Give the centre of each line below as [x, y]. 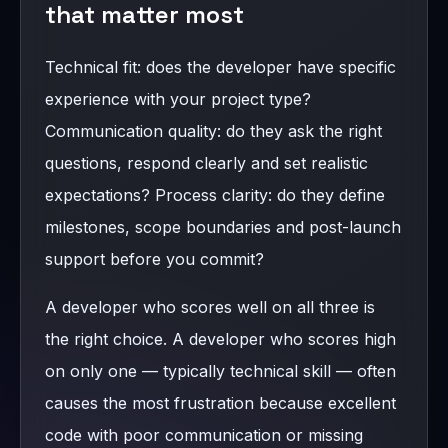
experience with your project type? [178, 98]
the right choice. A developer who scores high [220, 338]
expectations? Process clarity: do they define [215, 194]
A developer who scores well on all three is [210, 306]
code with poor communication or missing [204, 434]
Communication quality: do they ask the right [213, 130]
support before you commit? [154, 258]
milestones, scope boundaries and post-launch [223, 226]
